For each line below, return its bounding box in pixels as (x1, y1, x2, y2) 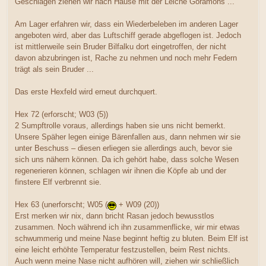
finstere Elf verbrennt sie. (15, 177, 102, 186)
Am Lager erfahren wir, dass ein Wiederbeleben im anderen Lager (15, 19, 238, 28)
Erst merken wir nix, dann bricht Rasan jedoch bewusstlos (15, 211, 214, 220)
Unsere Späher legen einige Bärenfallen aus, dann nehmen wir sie (15, 132, 240, 141)
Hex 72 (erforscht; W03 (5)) (15, 109, 108, 119)
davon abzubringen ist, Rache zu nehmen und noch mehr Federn (15, 53, 237, 62)
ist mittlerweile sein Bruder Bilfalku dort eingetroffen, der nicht (15, 42, 226, 51)
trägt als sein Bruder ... (15, 64, 94, 74)
